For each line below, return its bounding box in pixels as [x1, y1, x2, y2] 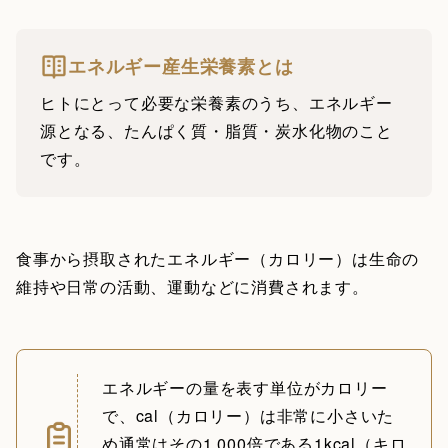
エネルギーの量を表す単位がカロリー [102, 375, 388, 399]
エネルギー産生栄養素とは [68, 53, 294, 80]
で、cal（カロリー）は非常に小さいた [102, 403, 395, 427]
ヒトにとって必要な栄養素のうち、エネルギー [40, 90, 393, 114]
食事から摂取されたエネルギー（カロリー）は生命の [16, 246, 420, 270]
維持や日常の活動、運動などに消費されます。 [16, 274, 369, 298]
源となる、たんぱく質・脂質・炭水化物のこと [40, 118, 393, 142]
